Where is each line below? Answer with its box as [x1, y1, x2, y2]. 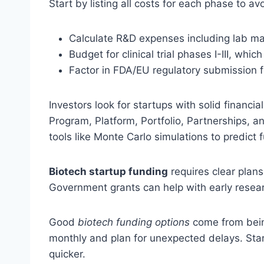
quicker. [49, 248, 85, 260]
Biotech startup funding [49, 166, 168, 178]
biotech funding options [78, 216, 190, 229]
